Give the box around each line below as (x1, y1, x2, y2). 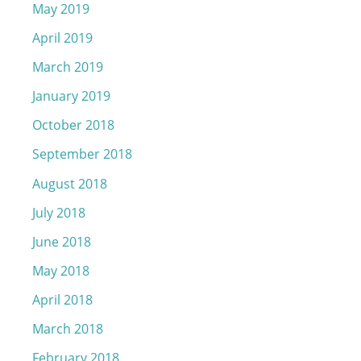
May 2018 (32, 260, 89, 280)
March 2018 (32, 319, 103, 338)
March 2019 (32, 57, 103, 77)
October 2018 (32, 115, 114, 135)
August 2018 (32, 173, 107, 193)
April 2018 (32, 289, 93, 309)
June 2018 (32, 231, 91, 251)
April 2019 (32, 28, 93, 48)
